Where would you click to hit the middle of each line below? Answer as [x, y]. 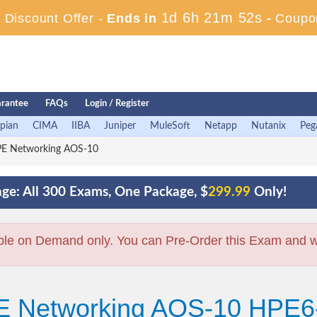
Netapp [221, 126]
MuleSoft [170, 126]
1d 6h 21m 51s [212, 18]
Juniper [120, 126]
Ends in [132, 18]
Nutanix [269, 126]
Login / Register [117, 104]
